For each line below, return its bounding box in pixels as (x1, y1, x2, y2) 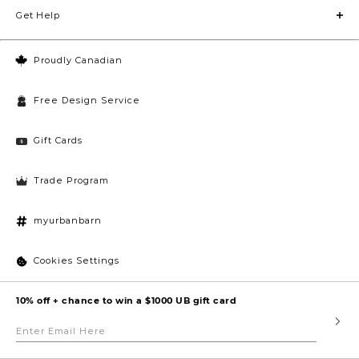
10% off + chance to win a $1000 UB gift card (16, 294, 236, 306)
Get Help (16, 10, 59, 22)
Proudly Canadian (34, 54, 123, 67)
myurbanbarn (34, 215, 102, 227)
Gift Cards (34, 135, 83, 147)
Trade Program (34, 175, 109, 187)
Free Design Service (34, 95, 140, 107)
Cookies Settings (34, 255, 119, 267)
